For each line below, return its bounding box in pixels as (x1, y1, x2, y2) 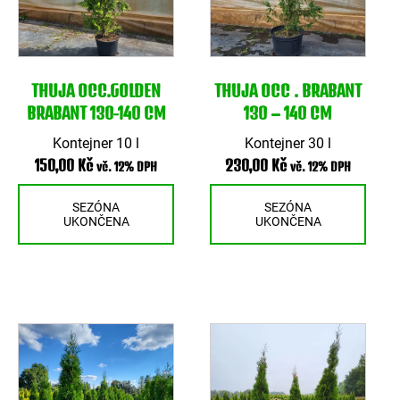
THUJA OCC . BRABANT (214, 79, 362, 101)
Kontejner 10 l (53, 134, 140, 152)
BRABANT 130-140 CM (26, 102, 166, 123)
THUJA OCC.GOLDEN (31, 79, 162, 101)
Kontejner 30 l (245, 134, 332, 152)
